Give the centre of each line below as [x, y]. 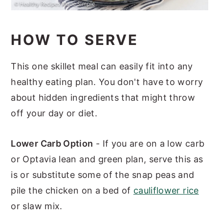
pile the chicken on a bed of [72, 190]
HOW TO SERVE [75, 40]
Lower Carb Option [52, 143]
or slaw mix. [37, 206]
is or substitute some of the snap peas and [103, 175]
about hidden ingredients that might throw [103, 97]
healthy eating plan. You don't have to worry [107, 82]
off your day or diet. [55, 113]
